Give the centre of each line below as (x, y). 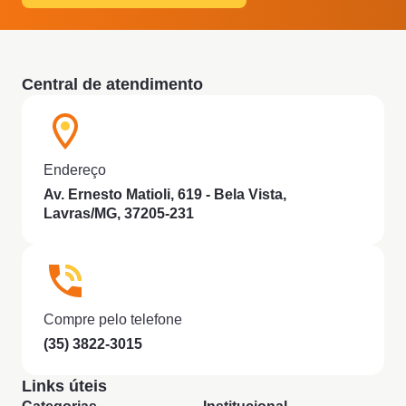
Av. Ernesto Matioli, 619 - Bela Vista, (165, 195)
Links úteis (64, 387)
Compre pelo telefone (113, 320)
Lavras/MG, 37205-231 (119, 214)
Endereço (75, 170)
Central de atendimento (112, 85)
